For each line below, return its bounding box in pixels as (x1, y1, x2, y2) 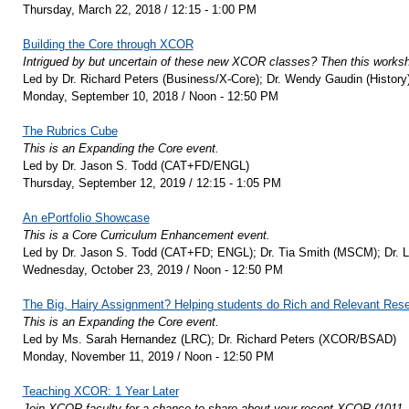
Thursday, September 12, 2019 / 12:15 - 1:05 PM (22, 176, 281, 191)
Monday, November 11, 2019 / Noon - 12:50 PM (22, 350, 274, 364)
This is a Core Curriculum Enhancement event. (22, 228, 270, 243)
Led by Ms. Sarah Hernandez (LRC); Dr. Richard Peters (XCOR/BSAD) (22, 332, 396, 347)
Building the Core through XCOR (22, 37, 194, 52)
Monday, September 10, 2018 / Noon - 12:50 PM (22, 89, 278, 104)
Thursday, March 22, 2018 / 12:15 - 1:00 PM (22, 3, 257, 17)
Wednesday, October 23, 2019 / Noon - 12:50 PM (22, 263, 283, 278)
